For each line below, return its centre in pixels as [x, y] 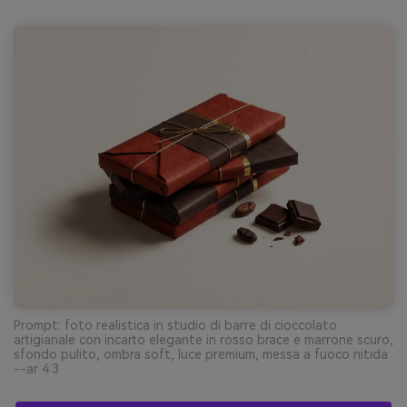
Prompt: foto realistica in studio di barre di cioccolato [175, 325]
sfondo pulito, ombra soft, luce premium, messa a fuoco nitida [201, 354]
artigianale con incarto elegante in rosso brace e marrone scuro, [203, 339]
